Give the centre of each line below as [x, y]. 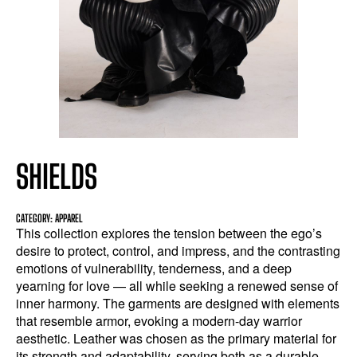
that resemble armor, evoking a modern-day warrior [159, 321]
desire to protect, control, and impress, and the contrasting [178, 251]
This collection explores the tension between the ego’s [169, 233]
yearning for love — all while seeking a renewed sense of [177, 286]
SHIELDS [57, 177]
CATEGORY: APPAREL [49, 218]
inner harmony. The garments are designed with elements [178, 303]
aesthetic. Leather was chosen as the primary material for [176, 338]
